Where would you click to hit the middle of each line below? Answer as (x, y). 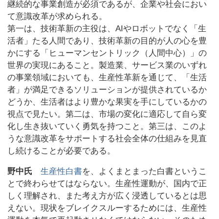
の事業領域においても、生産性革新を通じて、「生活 (107, 78)
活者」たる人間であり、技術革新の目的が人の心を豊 (107, 41)
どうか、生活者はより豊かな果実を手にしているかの (107, 102)
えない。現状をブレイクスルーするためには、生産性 (107, 208)
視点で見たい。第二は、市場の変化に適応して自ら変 (107, 114)
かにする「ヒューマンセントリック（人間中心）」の (107, 53)
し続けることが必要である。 (61, 151)
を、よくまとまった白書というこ (144, 172)
